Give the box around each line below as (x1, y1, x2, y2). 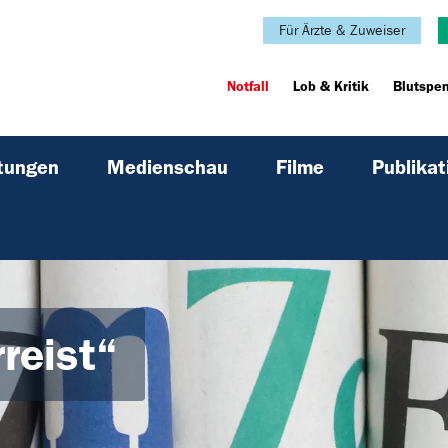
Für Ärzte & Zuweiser (279, 22, 406, 39)
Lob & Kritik (293, 78, 370, 96)
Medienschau (107, 155, 228, 180)
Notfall (227, 78, 270, 96)
